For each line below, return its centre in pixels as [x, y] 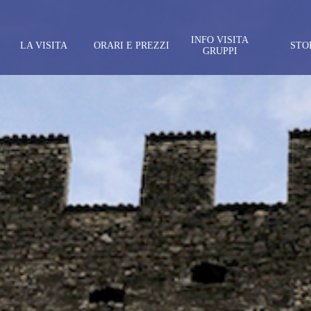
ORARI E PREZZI [132, 45]
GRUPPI [220, 51]
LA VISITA [44, 45]
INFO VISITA [220, 40]
